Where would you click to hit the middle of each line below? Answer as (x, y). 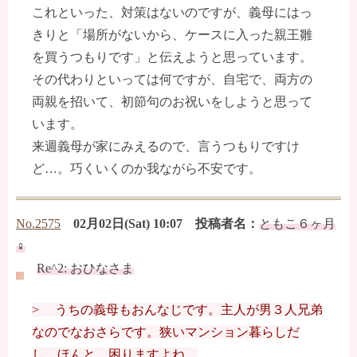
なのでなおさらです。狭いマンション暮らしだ (166, 332)
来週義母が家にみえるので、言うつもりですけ (166, 147)
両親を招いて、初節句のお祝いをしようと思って (172, 102)
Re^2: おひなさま (85, 269)
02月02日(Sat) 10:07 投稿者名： (166, 224)
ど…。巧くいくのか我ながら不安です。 (147, 169)
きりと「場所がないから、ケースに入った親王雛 (172, 35)
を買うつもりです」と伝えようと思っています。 (172, 57)
